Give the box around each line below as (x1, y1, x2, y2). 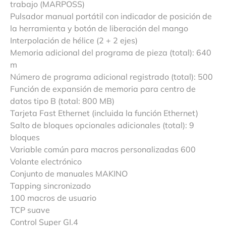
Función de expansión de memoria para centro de (10, 83, 196, 94)
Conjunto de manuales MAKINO (10, 168, 128, 179)
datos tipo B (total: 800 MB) (10, 95, 115, 106)
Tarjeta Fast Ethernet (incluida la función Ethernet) (10, 107, 198, 118)
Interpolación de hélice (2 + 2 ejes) (10, 35, 138, 45)
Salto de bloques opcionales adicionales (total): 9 (10, 120, 194, 130)
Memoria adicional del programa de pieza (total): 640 (10, 47, 211, 58)
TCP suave (10, 204, 50, 215)
